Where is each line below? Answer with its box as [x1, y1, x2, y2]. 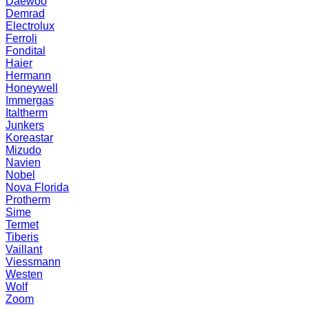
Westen [6, 268, 43, 280]
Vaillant [6, 243, 42, 255]
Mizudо [6, 144, 41, 156]
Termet [6, 219, 39, 230]
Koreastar [6, 132, 53, 143]
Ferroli [6, 32, 37, 44]
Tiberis [6, 231, 39, 243]
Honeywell [6, 82, 58, 94]
